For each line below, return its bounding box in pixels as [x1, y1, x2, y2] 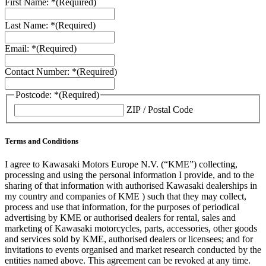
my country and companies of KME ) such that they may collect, [5, 191, 246, 201]
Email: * [5, 43, 36, 54]
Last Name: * [5, 20, 55, 31]
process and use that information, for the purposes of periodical [5, 201, 239, 212]
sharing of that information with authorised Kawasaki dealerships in [5, 180, 257, 191]
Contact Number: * [5, 66, 77, 77]
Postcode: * [15, 90, 59, 100]
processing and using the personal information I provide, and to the [5, 169, 254, 180]
